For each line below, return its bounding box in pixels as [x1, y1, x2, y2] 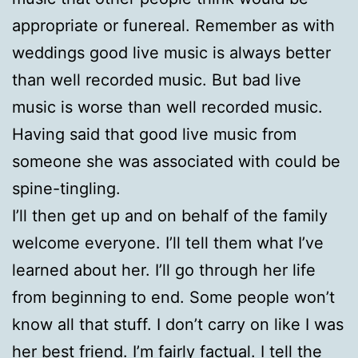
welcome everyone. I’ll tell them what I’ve [12, 233, 324, 253]
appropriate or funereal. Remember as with [12, 15, 335, 35]
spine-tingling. [12, 178, 121, 198]
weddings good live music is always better [12, 42, 331, 62]
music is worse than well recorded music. [12, 97, 323, 117]
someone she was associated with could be [12, 151, 340, 171]
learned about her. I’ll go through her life [12, 260, 316, 280]
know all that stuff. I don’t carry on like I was [12, 314, 344, 334]
